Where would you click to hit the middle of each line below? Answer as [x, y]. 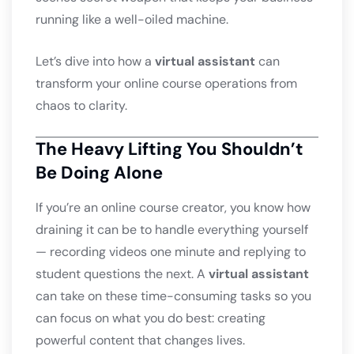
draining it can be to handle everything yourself [172, 230]
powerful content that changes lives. [140, 341]
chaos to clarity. [81, 106]
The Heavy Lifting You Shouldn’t [169, 149]
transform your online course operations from [166, 84]
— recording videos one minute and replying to [171, 252]
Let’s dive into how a [95, 62]
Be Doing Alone [99, 173]
